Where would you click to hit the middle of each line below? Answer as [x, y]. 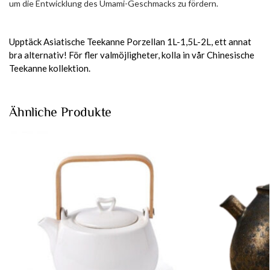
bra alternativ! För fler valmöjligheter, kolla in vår [108, 55]
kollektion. [69, 68]
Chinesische [231, 55]
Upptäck [26, 41]
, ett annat [231, 41]
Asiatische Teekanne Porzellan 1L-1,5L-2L [127, 41]
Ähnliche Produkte [61, 112]
